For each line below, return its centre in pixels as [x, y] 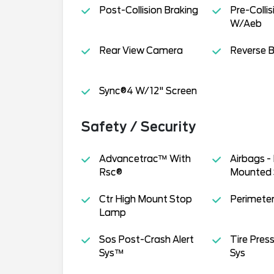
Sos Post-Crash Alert [146, 239]
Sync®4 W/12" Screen [148, 91]
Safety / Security [139, 127]
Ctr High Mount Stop [145, 199]
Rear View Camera [141, 50]
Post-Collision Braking [148, 10]
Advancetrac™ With [145, 159]
